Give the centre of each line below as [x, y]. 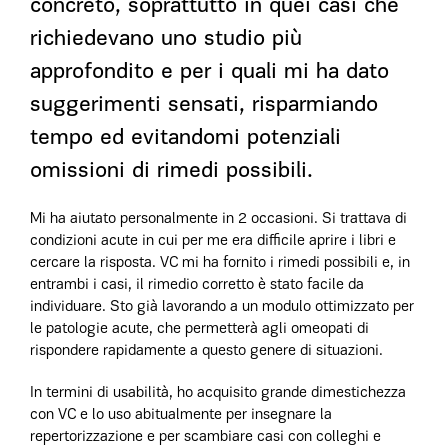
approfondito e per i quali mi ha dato [209, 72]
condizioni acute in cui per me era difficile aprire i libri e [213, 241]
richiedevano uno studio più [166, 39]
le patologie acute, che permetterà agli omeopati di [199, 329]
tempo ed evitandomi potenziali [185, 138]
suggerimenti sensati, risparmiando [204, 105]
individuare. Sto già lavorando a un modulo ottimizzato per [222, 307]
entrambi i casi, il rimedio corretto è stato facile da [197, 285]
